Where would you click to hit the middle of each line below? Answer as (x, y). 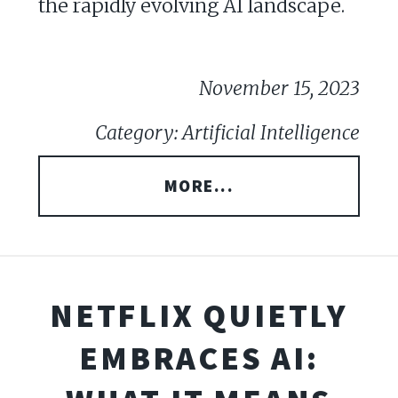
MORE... (199, 185)
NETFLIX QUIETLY (199, 315)
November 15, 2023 (280, 88)
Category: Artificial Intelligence (228, 132)
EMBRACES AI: (199, 358)
